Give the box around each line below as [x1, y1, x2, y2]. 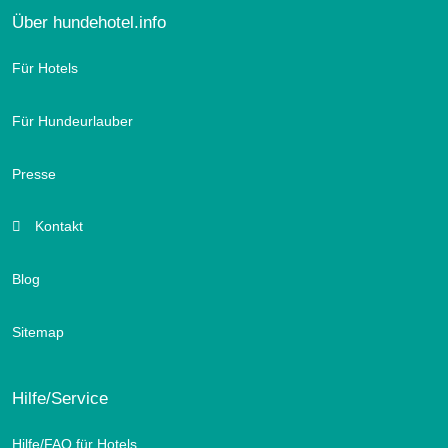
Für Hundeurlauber [12, 112, 133, 129]
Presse [12, 165, 56, 182]
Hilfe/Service [12, 387, 108, 408]
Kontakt [30, 218, 83, 235]
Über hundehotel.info [12, 11, 166, 32]
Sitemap [12, 323, 64, 340]
